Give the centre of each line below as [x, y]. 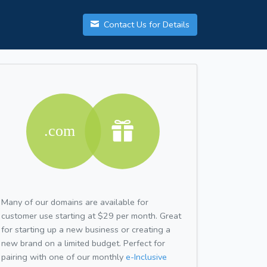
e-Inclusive [146, 257]
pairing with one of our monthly [63, 257]
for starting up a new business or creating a [86, 229]
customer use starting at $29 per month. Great [91, 215]
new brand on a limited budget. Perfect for [83, 243]
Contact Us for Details [145, 25]
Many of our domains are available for [75, 202]
